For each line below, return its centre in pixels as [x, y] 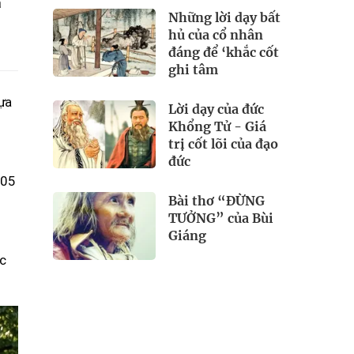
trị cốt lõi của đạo [223, 143]
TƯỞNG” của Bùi [221, 218]
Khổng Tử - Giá [217, 126]
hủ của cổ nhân [216, 34]
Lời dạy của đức [216, 109]
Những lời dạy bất [224, 17]
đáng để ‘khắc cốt [224, 52]
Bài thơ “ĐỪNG [217, 200]
